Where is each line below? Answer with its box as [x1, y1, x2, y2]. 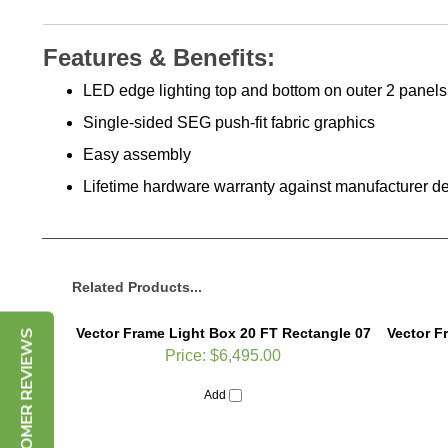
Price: [165, 347, 206, 365]
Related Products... [72, 279, 202, 296]
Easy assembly [83, 145, 191, 163]
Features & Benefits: [43, 44, 275, 72]
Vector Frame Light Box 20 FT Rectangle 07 [75, 325, 371, 342]
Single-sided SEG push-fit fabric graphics [83, 113, 375, 131]
